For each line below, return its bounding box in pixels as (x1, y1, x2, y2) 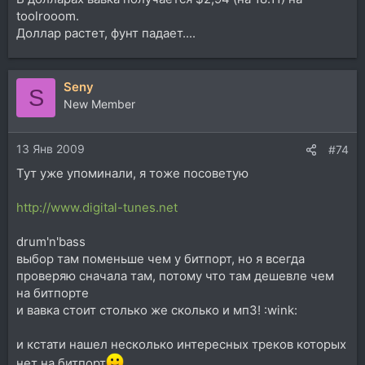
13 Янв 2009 (16, 141, 85, 156)
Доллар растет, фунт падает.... (16, 25, 196, 41)
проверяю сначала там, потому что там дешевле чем (16, 267, 334, 284)
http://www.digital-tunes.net (16, 199, 178, 215)
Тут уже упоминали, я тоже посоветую (16, 165, 248, 181)
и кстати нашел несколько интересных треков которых (16, 336, 346, 352)
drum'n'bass (16, 233, 86, 249)
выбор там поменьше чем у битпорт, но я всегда (16, 250, 305, 266)
